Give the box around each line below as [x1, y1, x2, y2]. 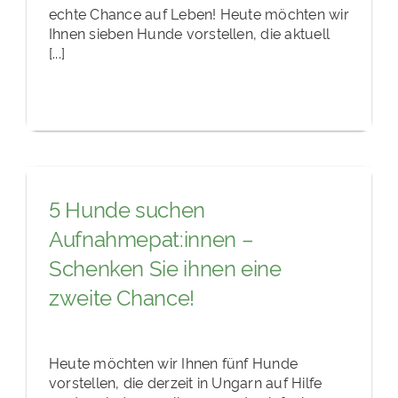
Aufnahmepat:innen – [48, 223, 254, 253]
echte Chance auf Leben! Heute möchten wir [48, 3, 349, 23]
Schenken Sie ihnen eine [48, 252, 282, 283]
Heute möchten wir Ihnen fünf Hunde [48, 352, 298, 372]
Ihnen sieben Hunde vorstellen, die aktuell [48, 22, 330, 43]
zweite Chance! [48, 282, 195, 312]
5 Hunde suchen [48, 194, 205, 224]
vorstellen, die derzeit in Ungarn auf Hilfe [48, 371, 322, 392]
